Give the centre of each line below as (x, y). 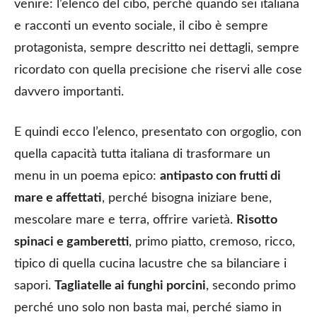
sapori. (34, 286)
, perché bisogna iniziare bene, (187, 198)
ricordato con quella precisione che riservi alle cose (158, 70)
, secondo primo (251, 286)
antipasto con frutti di (220, 176)
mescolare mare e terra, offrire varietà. (125, 220)
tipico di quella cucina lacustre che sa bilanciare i (150, 264)
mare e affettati (58, 198)
